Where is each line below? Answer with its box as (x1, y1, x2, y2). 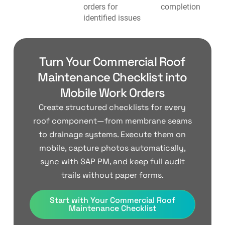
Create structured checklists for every (39, 102, 186, 113)
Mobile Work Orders (60, 85, 165, 101)
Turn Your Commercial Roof (39, 54, 186, 70)
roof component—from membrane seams (33, 116, 192, 127)
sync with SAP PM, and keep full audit (40, 156, 185, 167)
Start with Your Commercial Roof (49, 195, 175, 206)
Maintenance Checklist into (38, 69, 187, 85)
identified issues (83, 13, 141, 23)
